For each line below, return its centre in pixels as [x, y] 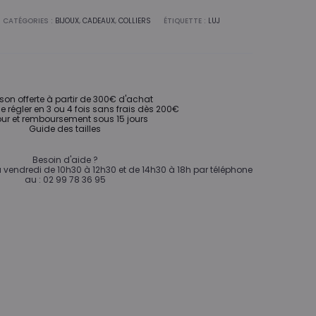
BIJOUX [67, 20]
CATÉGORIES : [29, 20]
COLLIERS [134, 20]
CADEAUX [98, 20]
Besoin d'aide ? [65, 159]
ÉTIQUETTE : [186, 20]
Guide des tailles [65, 128]
